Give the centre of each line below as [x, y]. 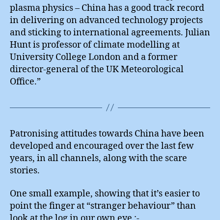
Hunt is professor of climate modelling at [95, 45]
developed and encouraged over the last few [102, 146]
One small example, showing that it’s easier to [105, 194]
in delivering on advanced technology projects [106, 20]
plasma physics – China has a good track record [107, 8]
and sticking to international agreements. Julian [110, 32]
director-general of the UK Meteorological [97, 69]
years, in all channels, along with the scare [98, 158]
